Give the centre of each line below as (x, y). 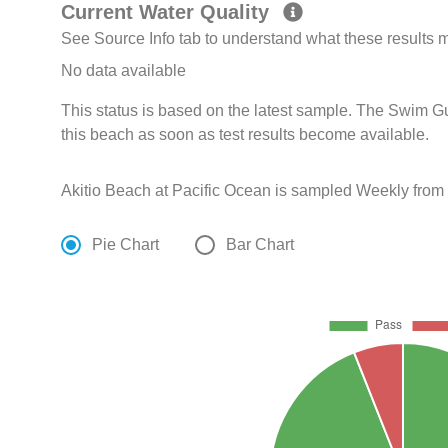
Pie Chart (126, 245)
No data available (124, 71)
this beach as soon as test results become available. (245, 135)
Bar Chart (260, 245)
